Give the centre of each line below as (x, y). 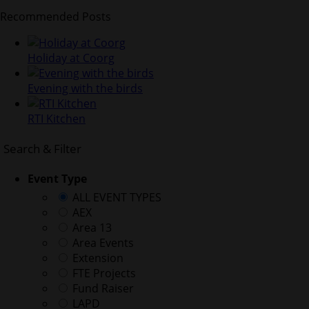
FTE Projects (103, 273)
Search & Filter (42, 149)
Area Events (102, 243)
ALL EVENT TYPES (116, 198)
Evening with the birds (85, 89)
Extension (97, 258)
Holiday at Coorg (71, 58)
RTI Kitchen (57, 119)
